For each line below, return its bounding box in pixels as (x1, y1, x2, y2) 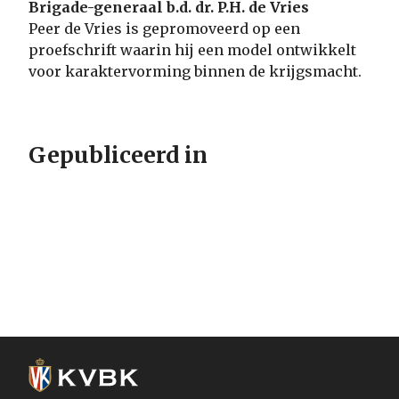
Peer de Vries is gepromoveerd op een (28, 19, 300, 37)
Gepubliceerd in (28, 140, 208, 169)
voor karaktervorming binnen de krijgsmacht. (28, 61, 362, 80)
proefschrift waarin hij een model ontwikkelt (28, 40, 356, 59)
